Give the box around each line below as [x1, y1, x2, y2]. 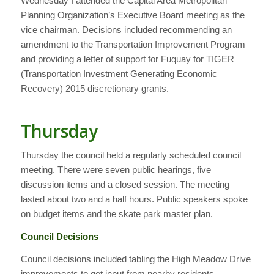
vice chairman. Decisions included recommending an [20, 24, 232, 35]
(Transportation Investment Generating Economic [20, 68, 217, 80]
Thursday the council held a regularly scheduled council [20, 150, 241, 161]
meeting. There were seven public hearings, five [20, 165, 211, 176]
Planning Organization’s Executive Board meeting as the [20, 10, 245, 21]
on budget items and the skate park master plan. [20, 209, 213, 220]
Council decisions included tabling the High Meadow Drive [20, 253, 251, 264]
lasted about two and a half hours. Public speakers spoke [20, 194, 248, 205]
